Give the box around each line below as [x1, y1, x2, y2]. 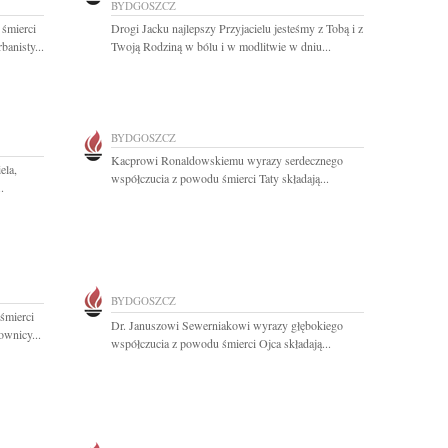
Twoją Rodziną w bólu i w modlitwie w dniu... [111, 38, 331, 54]
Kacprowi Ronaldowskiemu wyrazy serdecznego [111, 152, 343, 168]
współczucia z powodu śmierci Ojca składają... [111, 335, 331, 351]
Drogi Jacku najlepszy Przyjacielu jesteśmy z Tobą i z [111, 20, 363, 36]
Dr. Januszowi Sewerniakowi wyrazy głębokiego [111, 317, 343, 333]
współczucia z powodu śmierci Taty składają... [111, 170, 329, 186]
